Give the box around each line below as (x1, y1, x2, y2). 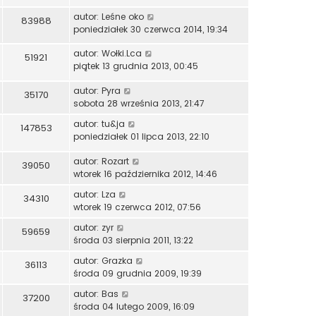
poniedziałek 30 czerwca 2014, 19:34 (73, 23, 228, 35)
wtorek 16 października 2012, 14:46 (73, 167, 217, 180)
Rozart (102, 154, 129, 167)
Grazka (102, 254, 133, 267)
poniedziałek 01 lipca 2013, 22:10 (73, 130, 209, 143)
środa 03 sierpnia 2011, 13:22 (73, 233, 193, 246)
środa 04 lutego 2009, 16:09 (73, 300, 195, 312)
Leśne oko (102, 10, 144, 23)
